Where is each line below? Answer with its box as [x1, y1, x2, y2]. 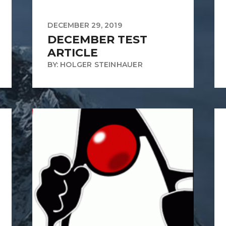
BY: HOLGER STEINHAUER [47, 60, 143, 70]
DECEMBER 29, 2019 [47, 21, 122, 30]
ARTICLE [47, 46, 98, 60]
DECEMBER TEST [47, 33, 148, 47]
